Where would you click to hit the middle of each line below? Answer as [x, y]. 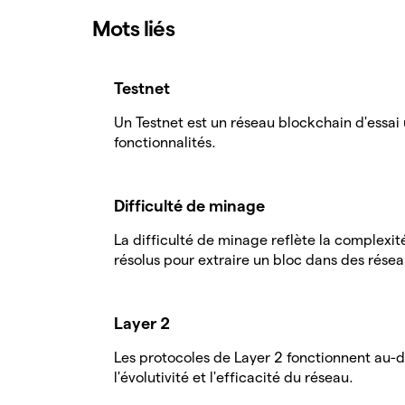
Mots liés [133, 28]
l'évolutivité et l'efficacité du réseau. [234, 377]
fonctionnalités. [165, 142]
